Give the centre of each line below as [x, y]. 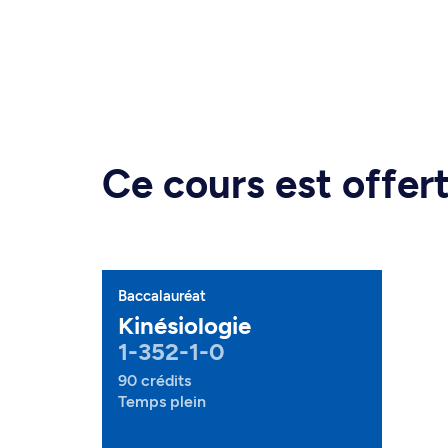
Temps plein [162, 401]
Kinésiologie [184, 325]
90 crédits [154, 380]
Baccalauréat [162, 296]
